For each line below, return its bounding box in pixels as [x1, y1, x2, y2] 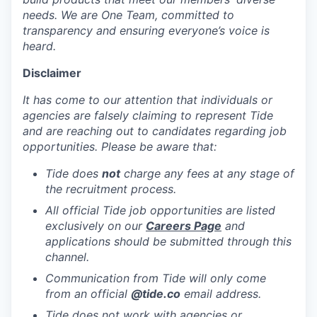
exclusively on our [45, 219, 146, 234]
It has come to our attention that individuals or [23, 93, 272, 108]
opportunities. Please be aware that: [23, 139, 217, 154]
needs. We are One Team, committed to [23, 8, 234, 23]
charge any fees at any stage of [120, 166, 294, 181]
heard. [23, 39, 56, 54]
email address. [180, 287, 261, 301]
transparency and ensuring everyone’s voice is [23, 23, 270, 38]
